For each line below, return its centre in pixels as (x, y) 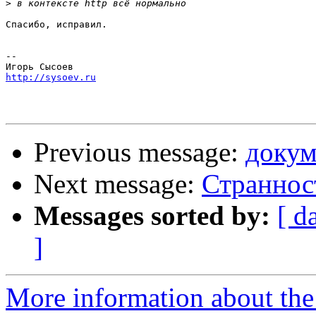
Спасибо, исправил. (56, 25)
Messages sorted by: (152, 216)
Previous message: (140, 152)
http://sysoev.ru (51, 78)
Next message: (118, 184)
